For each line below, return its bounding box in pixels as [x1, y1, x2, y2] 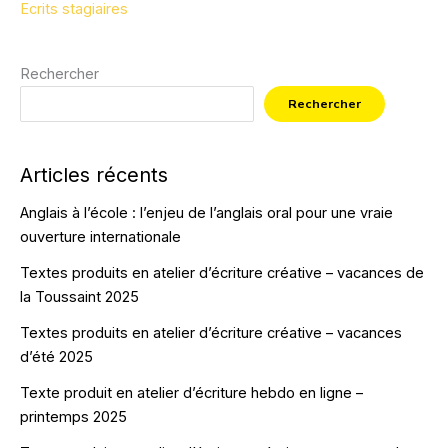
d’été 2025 [20, 347, 93, 366]
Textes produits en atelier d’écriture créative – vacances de [20, 263, 424, 282]
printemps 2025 [20, 407, 127, 426]
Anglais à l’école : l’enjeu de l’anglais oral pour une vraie [20, 203, 393, 222]
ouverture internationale [20, 227, 181, 246]
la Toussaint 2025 [20, 287, 139, 306]
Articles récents [20, 162, 168, 187]
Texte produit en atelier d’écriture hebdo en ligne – [20, 383, 363, 402]
